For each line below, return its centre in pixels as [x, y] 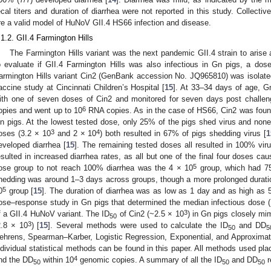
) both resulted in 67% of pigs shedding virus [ [183, 134]
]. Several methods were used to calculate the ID [138, 226]
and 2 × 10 [75, 134]
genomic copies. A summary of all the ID [150, 260]
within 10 [57, 260]
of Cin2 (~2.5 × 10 [150, 214]
